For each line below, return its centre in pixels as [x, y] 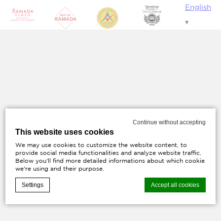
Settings [33, 185]
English [198, 7]
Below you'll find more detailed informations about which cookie [110, 160]
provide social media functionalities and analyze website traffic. [109, 152]
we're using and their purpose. [60, 168]
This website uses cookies [65, 132]
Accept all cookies [175, 185]
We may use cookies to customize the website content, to [101, 145]
